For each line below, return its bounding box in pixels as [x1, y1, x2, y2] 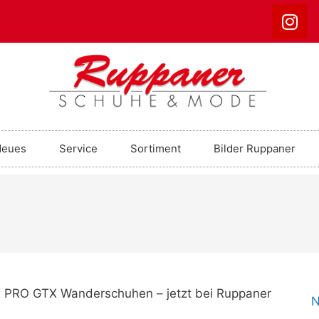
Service [59, 141, 98, 155]
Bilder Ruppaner [214, 141, 296, 155]
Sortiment [130, 141, 181, 155]
